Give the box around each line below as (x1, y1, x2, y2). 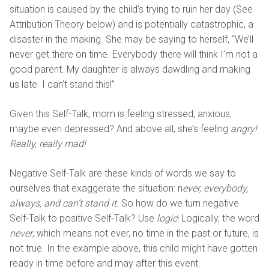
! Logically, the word (177, 212, 259, 224)
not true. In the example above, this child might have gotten (10, 242, 258, 254)
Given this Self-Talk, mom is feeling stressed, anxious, (10, 107, 232, 119)
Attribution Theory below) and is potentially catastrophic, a (10, 18, 253, 30)
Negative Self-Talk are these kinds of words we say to (10, 167, 236, 179)
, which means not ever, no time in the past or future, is (32, 227, 259, 239)
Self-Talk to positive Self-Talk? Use (10, 212, 157, 224)
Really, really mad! (10, 138, 86, 150)
